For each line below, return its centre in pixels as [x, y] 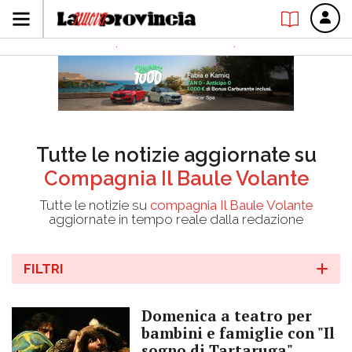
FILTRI [44, 269]
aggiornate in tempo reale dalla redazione [176, 219]
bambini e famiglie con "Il [238, 333]
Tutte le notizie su [94, 205]
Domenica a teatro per [227, 315]
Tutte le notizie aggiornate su [176, 155]
